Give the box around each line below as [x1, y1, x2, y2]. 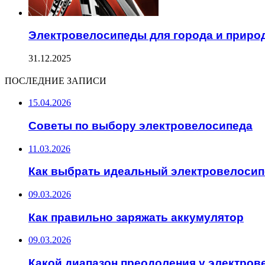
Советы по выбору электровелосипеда [28, 119, 253, 132]
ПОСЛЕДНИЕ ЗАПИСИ [5, 74, 106, 88]
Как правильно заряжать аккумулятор [28, 211, 244, 224]
